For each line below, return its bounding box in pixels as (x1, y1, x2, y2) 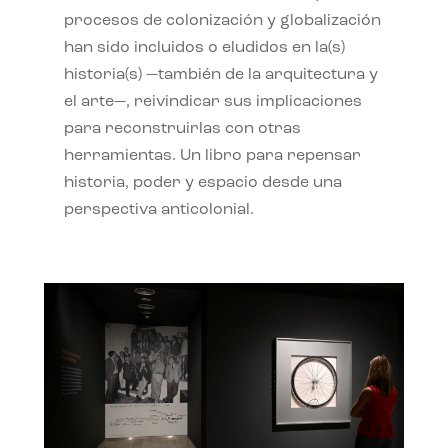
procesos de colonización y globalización (63, 12, 381, 29)
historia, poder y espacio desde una (63, 174, 342, 191)
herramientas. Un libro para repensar (63, 147, 361, 164)
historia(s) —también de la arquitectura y (63, 66, 378, 83)
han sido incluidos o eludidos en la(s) (63, 39, 345, 56)
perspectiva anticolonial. (63, 201, 254, 218)
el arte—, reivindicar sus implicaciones (63, 93, 362, 110)
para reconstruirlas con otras (63, 120, 301, 137)
